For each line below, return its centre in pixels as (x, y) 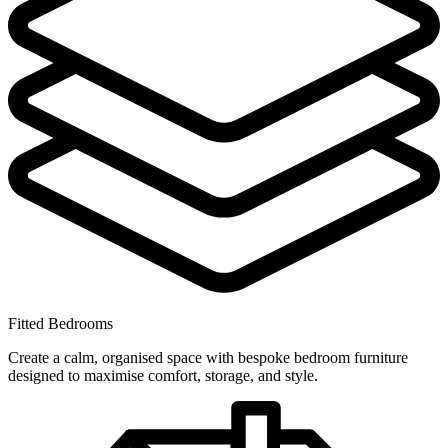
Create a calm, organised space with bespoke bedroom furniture (208, 357)
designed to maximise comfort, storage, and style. (163, 375)
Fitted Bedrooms (60, 323)
